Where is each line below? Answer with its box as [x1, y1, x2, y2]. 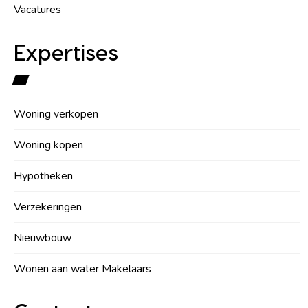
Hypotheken [14, 168, 73, 184]
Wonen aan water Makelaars [14, 261, 151, 276]
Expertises [14, 38, 118, 65]
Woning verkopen [14, 106, 98, 122]
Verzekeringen [14, 199, 82, 214]
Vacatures [14, 1, 61, 17]
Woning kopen [14, 137, 83, 153]
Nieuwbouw [14, 230, 71, 245]
